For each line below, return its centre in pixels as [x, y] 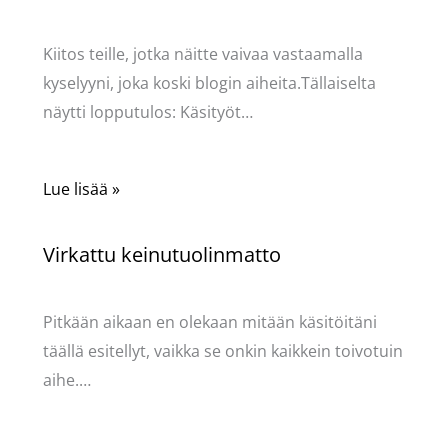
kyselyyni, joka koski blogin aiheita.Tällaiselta [209, 83]
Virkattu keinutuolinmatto [161, 254]
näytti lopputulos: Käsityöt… [147, 112]
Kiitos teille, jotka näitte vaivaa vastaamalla [202, 54]
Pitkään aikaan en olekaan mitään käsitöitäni [209, 321]
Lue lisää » [81, 188]
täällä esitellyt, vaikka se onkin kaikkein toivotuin [222, 350]
